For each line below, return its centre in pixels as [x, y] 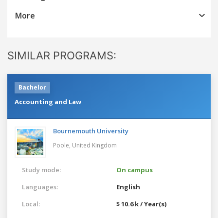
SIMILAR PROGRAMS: [62, 55]
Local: [31, 204]
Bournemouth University [91, 131]
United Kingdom [94, 145]
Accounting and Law [48, 101]
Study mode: [41, 170]
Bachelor [32, 87]
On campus [135, 170]
